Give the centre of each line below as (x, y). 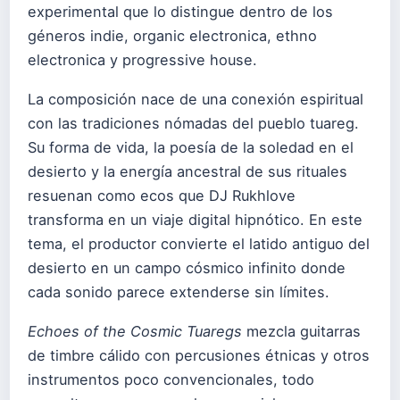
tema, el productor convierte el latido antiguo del (199, 244)
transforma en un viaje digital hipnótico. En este (195, 220)
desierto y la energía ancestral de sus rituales (187, 172)
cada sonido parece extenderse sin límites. (179, 292)
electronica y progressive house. (142, 60)
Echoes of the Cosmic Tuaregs (135, 332)
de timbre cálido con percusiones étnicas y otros (199, 356)
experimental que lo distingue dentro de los (180, 12)
